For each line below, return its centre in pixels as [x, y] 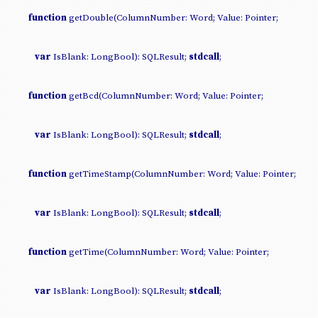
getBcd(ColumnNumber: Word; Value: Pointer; [165, 95]
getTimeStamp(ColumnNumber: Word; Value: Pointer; [181, 174]
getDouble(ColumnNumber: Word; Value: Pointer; [172, 17]
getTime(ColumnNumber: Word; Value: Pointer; [168, 252]
